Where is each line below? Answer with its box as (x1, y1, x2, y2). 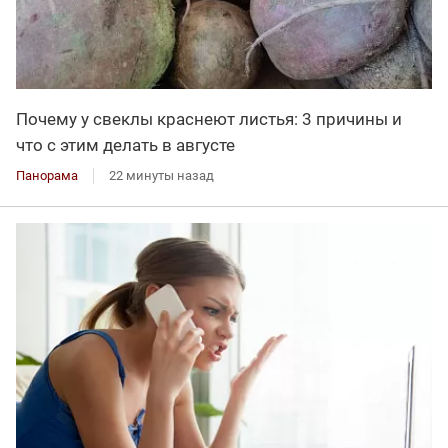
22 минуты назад (109, 167, 214, 183)
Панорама (16, 167, 78, 183)
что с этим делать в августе (16, 134, 235, 155)
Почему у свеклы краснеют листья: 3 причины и (16, 108, 402, 129)
